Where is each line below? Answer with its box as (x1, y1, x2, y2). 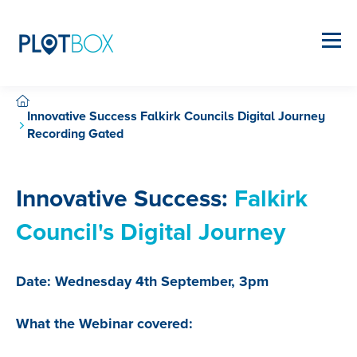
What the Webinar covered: (16, 315, 193, 332)
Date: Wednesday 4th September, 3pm (16, 273, 269, 290)
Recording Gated (27, 126, 124, 142)
